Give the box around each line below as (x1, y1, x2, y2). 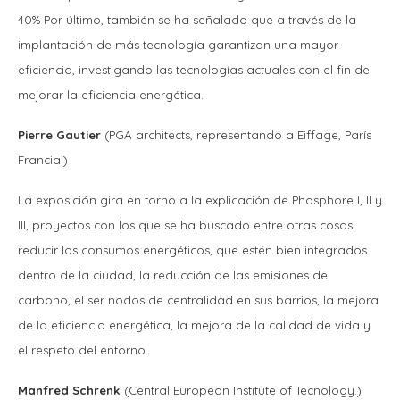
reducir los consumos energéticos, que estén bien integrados (18, 242, 367, 257)
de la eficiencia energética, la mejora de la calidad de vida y (18, 317, 371, 332)
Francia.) (18, 152, 71, 167)
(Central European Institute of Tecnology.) (121, 382, 365, 397)
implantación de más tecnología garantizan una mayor (18, 37, 338, 52)
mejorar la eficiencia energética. (18, 87, 207, 102)
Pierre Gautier (18, 127, 101, 142)
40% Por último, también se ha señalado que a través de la (18, 12, 356, 27)
